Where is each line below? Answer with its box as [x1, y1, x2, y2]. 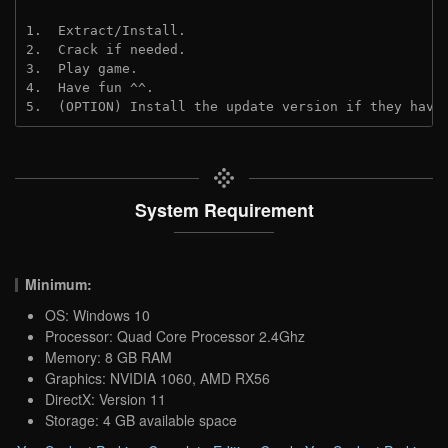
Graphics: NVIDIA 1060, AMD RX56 [45, 367, 270, 388]
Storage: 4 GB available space [45, 409, 237, 430]
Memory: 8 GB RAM [45, 346, 172, 367]
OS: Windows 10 [45, 304, 150, 325]
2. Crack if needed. [26, 41, 186, 57]
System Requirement [134, 196, 314, 222]
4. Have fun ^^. [26, 79, 154, 95]
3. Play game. [26, 60, 138, 76]
